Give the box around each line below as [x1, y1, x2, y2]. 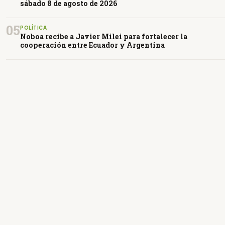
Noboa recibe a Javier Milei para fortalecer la [20, 31, 187, 41]
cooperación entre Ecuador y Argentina [20, 40, 165, 50]
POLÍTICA [20, 24, 47, 31]
